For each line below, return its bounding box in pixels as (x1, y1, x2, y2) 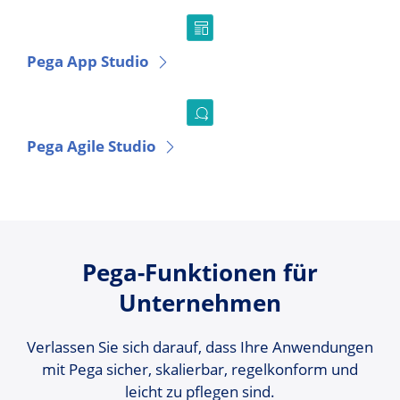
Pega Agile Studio (27, 136, 156, 157)
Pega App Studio (27, 50, 149, 71)
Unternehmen (119, 286, 281, 319)
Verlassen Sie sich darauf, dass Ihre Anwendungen (27, 336, 373, 357)
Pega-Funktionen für (82, 255, 318, 288)
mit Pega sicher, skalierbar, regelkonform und (42, 358, 358, 379)
